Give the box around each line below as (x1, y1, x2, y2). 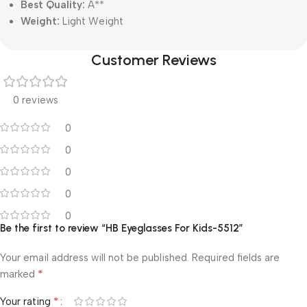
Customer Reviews (90, 50, 217, 69)
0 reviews (13, 93, 58, 106)
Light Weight (62, 14, 123, 27)
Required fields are (192, 251, 280, 264)
